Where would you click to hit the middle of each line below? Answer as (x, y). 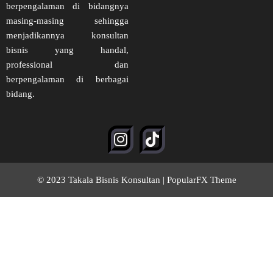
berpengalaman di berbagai (67, 80)
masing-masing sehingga (67, 21)
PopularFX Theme (201, 180)
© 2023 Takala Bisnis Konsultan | (102, 180)
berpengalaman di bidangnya (67, 6)
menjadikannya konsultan (67, 36)
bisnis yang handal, (67, 50)
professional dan (67, 65)
